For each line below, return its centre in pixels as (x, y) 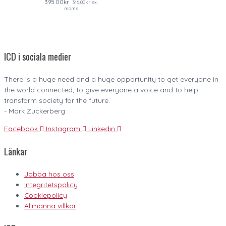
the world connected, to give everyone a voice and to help (101, 89)
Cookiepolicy (46, 195)
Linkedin (102, 128)
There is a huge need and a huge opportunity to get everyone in (111, 79)
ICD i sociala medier (38, 56)
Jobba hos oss (49, 174)
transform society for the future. (57, 100)
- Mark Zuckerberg (35, 110)
